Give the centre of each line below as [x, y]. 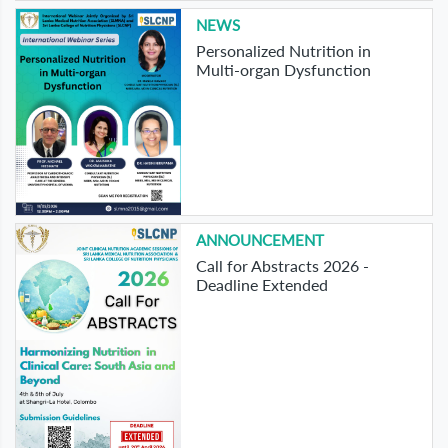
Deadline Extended [261, 284]
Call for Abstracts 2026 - [282, 265]
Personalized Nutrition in [283, 50]
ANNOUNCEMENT [259, 239]
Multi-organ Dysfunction [283, 69]
